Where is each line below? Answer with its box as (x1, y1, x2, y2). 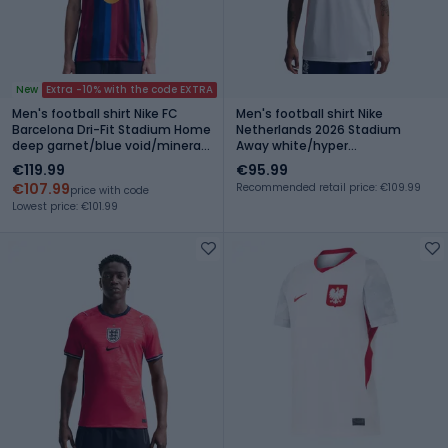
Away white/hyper (236, 136, 348, 154)
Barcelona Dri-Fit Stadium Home (12, 120, 211, 138)
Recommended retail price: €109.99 (236, 179, 421, 195)
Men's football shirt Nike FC (12, 104, 178, 122)
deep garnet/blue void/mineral (12, 136, 204, 154)
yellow (12, 152, 51, 170)
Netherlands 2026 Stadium (236, 120, 401, 138)
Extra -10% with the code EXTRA (46, 81, 213, 97)
